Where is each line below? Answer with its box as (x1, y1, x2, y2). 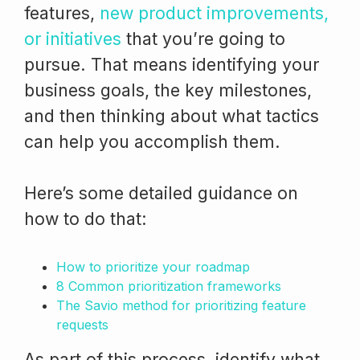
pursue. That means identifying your (24, 53, 319, 75)
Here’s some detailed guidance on (24, 182, 298, 203)
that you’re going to (121, 27, 285, 49)
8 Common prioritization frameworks (56, 277, 281, 294)
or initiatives (24, 27, 121, 49)
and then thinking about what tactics (24, 104, 319, 126)
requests (56, 316, 108, 333)
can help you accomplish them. (24, 130, 280, 152)
